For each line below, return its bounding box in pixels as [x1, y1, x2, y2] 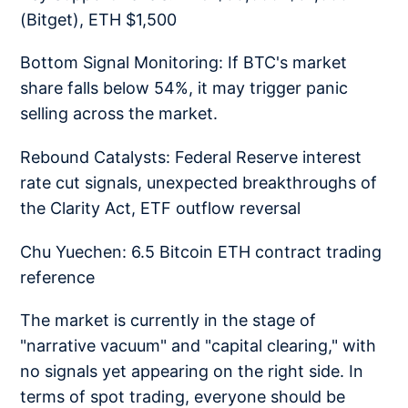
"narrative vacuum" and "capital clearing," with [20, 336, 377, 356]
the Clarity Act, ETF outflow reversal [20, 198, 301, 218]
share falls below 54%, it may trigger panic [20, 78, 349, 98]
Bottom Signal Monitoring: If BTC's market [20, 53, 348, 73]
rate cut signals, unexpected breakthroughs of [20, 172, 378, 192]
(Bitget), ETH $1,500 [20, 9, 178, 29]
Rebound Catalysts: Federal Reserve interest [20, 147, 362, 167]
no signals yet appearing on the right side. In [20, 362, 364, 382]
